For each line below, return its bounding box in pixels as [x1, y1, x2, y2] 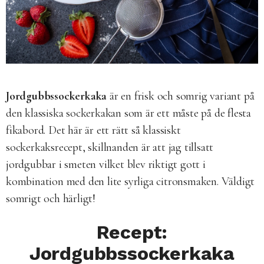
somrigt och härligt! [6, 191, 96, 206]
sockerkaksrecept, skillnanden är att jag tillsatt [6, 140, 214, 154]
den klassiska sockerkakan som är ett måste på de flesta [6, 105, 251, 120]
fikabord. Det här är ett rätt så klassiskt [6, 123, 181, 137]
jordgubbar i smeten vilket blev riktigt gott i [6, 157, 206, 171]
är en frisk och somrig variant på [107, 88, 255, 103]
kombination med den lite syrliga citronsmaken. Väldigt [6, 174, 255, 189]
